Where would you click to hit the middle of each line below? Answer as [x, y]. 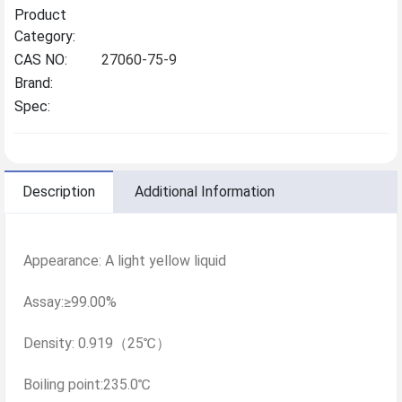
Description [59, 191]
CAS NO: [41, 59]
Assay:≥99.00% [70, 301]
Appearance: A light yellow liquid [125, 260]
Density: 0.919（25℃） [97, 343]
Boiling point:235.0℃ [87, 384]
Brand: [34, 83]
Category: [45, 36]
